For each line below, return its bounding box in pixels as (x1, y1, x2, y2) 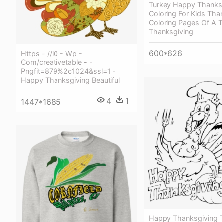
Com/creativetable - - (21, 57, 93, 66)
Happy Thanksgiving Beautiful (21, 75, 120, 84)
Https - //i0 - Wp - (21, 49, 82, 57)
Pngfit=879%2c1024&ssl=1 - (21, 66, 116, 75)
